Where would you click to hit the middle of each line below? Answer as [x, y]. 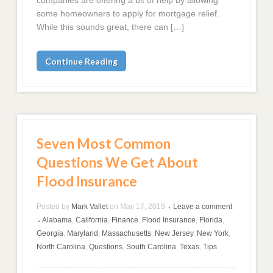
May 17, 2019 [143, 207]
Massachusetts [127, 234]
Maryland [83, 234]
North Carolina [61, 247]
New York [213, 234]
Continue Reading [82, 61]
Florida [211, 220]
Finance [125, 220]
